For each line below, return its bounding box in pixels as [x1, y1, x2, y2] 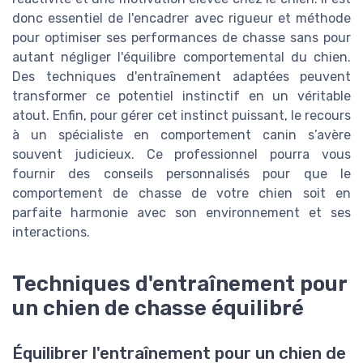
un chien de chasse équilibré [12, 295, 304, 320]
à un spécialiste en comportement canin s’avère [12, 127, 351, 143]
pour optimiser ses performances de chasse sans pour [12, 30, 351, 46]
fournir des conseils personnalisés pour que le [12, 166, 351, 182]
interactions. [12, 224, 90, 241]
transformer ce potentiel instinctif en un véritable [12, 88, 351, 105]
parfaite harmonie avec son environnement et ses [12, 205, 351, 221]
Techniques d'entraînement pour [12, 271, 347, 296]
